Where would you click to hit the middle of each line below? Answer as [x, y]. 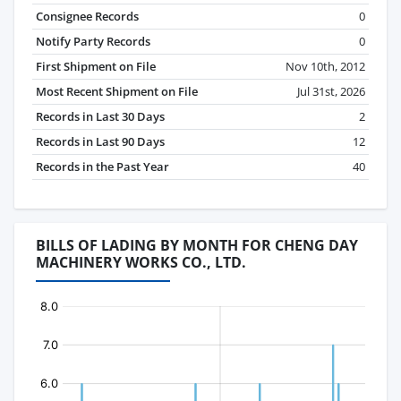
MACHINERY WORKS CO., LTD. [141, 263]
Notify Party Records [93, 42]
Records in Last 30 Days [100, 117]
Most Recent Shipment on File [117, 92]
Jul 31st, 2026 [331, 92]
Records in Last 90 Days [100, 142]
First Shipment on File [96, 67]
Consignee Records [87, 17]
